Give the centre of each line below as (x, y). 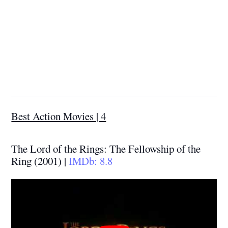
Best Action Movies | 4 (59, 116)
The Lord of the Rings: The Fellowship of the (106, 148)
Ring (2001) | (39, 161)
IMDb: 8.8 (90, 161)
